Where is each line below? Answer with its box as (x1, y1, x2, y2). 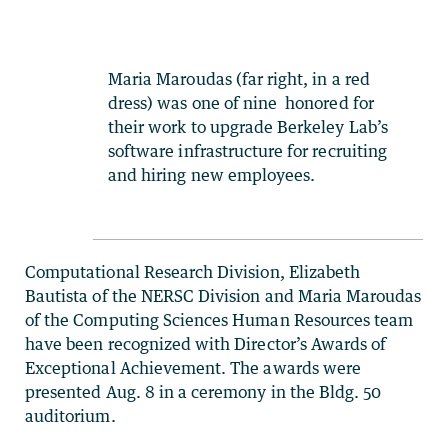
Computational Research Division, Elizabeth (25, 261, 361, 282)
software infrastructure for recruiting (108, 140, 387, 161)
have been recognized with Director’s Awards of (25, 333, 387, 354)
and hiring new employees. (108, 164, 316, 185)
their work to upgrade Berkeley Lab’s (108, 116, 388, 137)
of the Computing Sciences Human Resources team (25, 309, 414, 330)
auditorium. (25, 405, 116, 426)
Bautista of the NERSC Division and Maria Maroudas (25, 285, 422, 306)
